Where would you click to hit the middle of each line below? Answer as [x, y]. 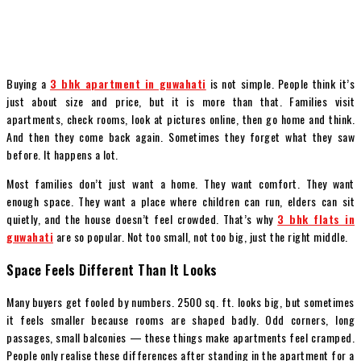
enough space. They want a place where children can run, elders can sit [180, 201]
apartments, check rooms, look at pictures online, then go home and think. [180, 119]
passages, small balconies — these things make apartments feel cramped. [180, 337]
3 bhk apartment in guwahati [128, 84]
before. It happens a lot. [62, 155]
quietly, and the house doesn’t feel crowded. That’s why [142, 219]
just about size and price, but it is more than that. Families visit [180, 102]
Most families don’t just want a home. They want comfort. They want [180, 184]
